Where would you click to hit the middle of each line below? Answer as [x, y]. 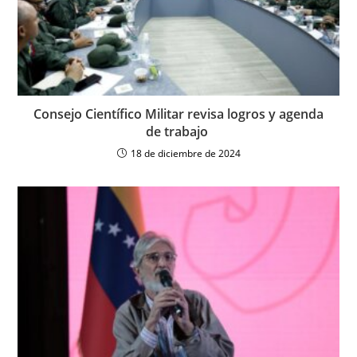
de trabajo [178, 132]
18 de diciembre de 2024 [185, 154]
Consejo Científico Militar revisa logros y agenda [178, 114]
